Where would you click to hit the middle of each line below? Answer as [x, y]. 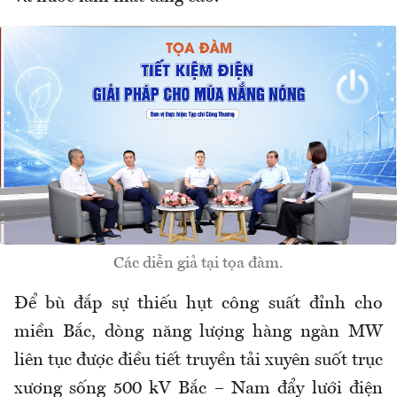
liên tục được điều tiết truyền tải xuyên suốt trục [198, 360]
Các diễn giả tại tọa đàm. [198, 263]
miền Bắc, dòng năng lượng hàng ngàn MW [198, 332]
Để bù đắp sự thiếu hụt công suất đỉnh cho [198, 304]
